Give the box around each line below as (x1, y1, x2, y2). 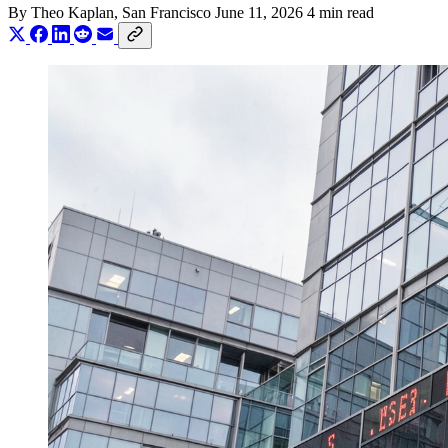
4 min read (307, 3, 374, 21)
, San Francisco (114, 3, 215, 21)
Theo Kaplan (31, 3, 114, 21)
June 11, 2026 (215, 3, 303, 21)
